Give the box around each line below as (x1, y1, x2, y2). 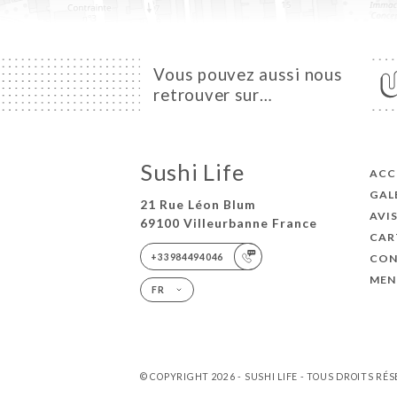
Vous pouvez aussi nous (153, 64, 343, 84)
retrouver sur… (153, 84, 273, 105)
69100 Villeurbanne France (139, 215, 317, 231)
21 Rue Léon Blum (139, 197, 256, 213)
